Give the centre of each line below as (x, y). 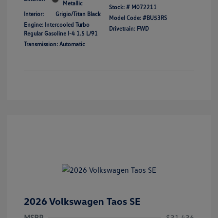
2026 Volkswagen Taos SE (82, 201)
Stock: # (119, 7)
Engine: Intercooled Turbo (57, 25)
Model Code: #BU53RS (138, 18)
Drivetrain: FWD (129, 29)
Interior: (34, 14)
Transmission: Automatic (54, 44)
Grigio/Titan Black (78, 14)
